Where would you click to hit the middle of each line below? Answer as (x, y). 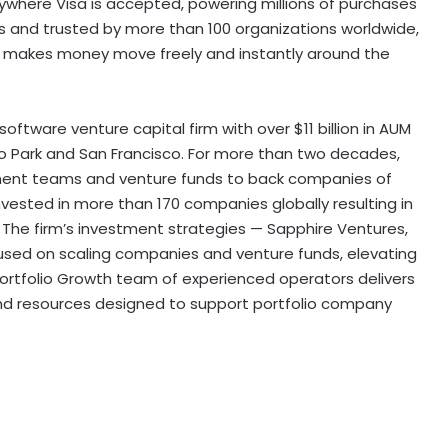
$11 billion (326, 128)
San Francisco (130, 153)
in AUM (385, 128)
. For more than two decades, (290, 153)
